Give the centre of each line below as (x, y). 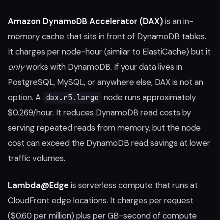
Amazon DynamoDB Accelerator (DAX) (85, 21)
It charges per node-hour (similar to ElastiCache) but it (109, 52)
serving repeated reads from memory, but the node (104, 128)
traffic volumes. (37, 158)
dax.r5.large (72, 98)
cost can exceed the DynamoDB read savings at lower (109, 143)
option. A (25, 97)
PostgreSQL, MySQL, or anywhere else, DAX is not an (106, 82)
